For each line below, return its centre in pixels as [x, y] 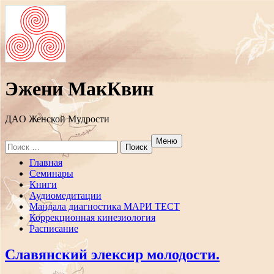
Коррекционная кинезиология [92, 217]
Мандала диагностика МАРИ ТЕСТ [105, 206]
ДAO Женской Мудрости [57, 119]
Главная [46, 162]
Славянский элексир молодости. [112, 254]
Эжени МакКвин [79, 89]
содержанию [31, 183]
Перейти [22, 161]
